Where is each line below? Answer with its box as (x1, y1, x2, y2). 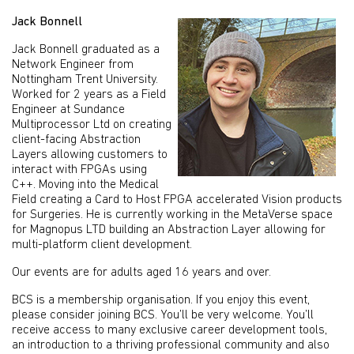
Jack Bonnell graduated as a (12, 43, 160, 57)
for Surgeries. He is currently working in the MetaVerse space (12, 209, 333, 222)
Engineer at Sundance (12, 104, 125, 117)
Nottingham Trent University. (12, 73, 158, 87)
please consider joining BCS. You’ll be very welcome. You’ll (12, 309, 314, 322)
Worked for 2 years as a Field (12, 88, 166, 102)
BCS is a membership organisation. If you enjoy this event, (12, 294, 310, 307)
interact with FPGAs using (12, 164, 147, 177)
